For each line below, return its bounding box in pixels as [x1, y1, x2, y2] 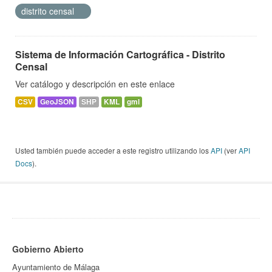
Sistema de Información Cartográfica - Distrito [15, 47, 225, 62]
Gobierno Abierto [12, 243, 84, 256]
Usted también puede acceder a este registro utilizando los [15, 145, 211, 156]
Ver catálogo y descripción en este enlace [15, 78, 175, 90]
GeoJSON [40, 97, 74, 107]
